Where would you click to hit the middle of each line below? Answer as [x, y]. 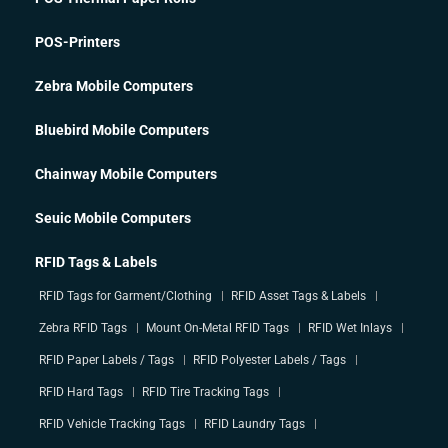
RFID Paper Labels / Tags [106, 360]
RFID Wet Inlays [350, 328]
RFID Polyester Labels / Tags [269, 360]
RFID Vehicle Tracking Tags [112, 424]
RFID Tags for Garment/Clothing [125, 296]
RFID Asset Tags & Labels [298, 296]
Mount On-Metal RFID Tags [217, 328]
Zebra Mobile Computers [114, 86]
